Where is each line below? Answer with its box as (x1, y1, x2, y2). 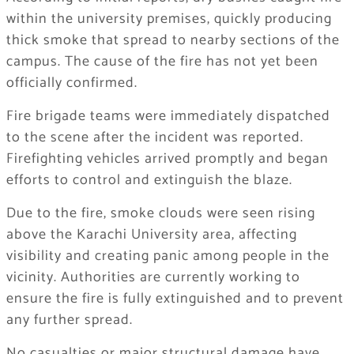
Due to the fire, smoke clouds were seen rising (6, 201, 315, 226)
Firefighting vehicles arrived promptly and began (6, 147, 329, 171)
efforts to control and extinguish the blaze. (6, 168, 292, 193)
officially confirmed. (6, 71, 137, 96)
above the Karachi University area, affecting (6, 223, 297, 247)
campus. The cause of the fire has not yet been (6, 50, 318, 74)
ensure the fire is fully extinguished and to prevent (6, 287, 344, 311)
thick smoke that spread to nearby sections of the (6, 28, 340, 53)
